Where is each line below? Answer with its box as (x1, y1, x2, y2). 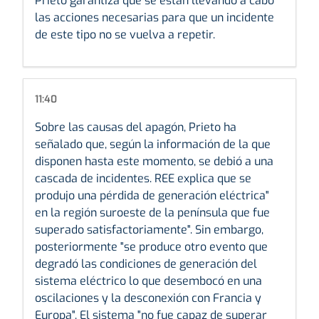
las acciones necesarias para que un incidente (35, 9, 274, 25)
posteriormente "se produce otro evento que (35, 239, 268, 254)
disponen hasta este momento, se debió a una (35, 153, 273, 169)
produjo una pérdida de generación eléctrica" (35, 187, 269, 203)
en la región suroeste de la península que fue (35, 204, 270, 220)
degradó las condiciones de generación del (35, 256, 257, 271)
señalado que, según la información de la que (35, 136, 271, 152)
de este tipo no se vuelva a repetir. (35, 26, 215, 42)
